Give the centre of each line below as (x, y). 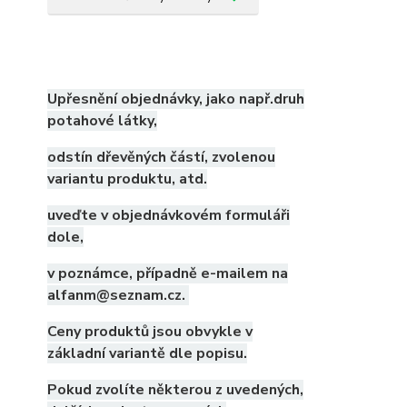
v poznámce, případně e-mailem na (168, 273)
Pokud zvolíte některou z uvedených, (175, 390)
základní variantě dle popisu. (147, 353)
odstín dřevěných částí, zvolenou (161, 157)
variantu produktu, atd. (127, 179)
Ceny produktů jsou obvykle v (150, 332)
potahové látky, (102, 121)
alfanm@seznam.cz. (118, 295)
